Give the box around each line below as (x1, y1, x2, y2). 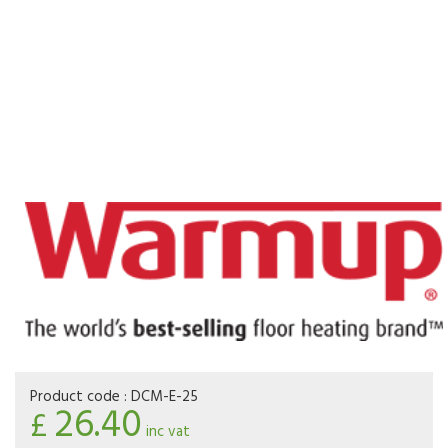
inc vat (142, 420, 190, 445)
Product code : (30, 385, 131, 410)
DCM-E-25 (131, 385, 198, 410)
